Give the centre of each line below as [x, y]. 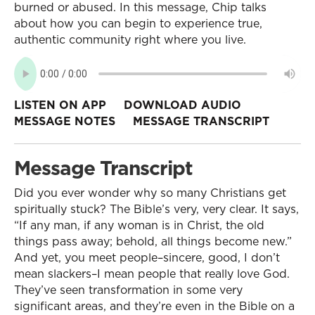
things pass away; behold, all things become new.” [153, 241]
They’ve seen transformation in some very [128, 290]
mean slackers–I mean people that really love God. [152, 274]
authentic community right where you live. [130, 39]
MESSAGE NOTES [65, 121]
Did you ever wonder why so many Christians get [150, 193]
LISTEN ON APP [60, 105]
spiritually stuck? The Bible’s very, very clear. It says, [156, 209]
